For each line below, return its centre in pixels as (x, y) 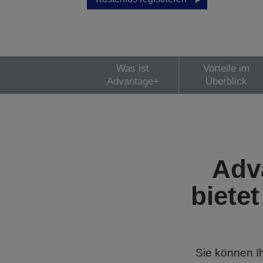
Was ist (133, 68)
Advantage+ (133, 81)
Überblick (227, 81)
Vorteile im (227, 68)
